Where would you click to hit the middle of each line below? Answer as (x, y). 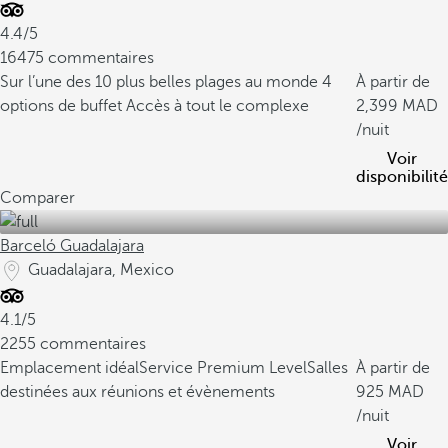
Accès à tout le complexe (217, 106)
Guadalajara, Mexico (101, 270)
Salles (327, 368)
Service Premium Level (223, 368)
